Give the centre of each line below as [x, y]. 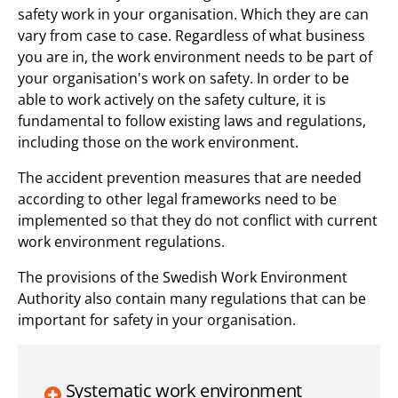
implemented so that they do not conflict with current [198, 221]
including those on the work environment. [158, 143]
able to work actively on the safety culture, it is [172, 100]
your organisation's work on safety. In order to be [183, 79]
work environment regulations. [121, 242]
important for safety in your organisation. [157, 320]
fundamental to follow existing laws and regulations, [192, 121]
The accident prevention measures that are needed [190, 178]
